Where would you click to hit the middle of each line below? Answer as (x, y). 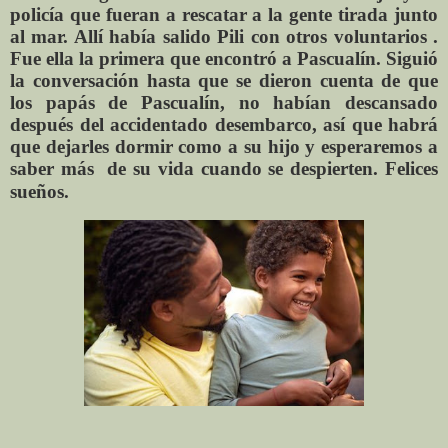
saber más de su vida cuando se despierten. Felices (224, 168)
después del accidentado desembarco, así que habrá (224, 124)
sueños (37, 191)
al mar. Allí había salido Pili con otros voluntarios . (224, 36)
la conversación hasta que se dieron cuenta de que (224, 80)
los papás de (75, 102)
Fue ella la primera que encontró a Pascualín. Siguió (224, 58)
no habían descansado (331, 102)
